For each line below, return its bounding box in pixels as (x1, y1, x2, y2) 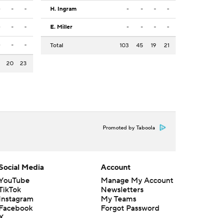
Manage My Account (100, 176, 173, 186)
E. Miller (50, 23, 73, 31)
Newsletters (100, 185, 144, 195)
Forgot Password (100, 203, 160, 214)
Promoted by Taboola (103, 125, 155, 132)
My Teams (100, 194, 136, 204)
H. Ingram (50, 5, 76, 13)
